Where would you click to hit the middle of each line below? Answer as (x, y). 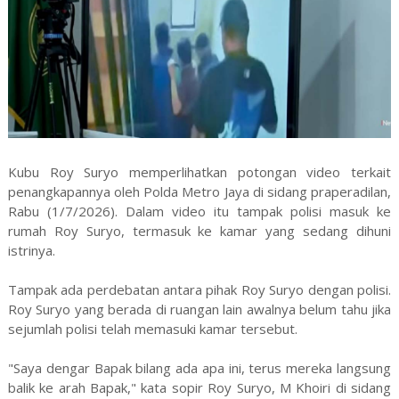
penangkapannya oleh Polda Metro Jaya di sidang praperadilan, (199, 192)
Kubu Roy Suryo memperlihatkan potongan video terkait (199, 172)
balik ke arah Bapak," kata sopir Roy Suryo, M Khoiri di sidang (199, 388)
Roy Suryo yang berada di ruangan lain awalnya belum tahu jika (199, 309)
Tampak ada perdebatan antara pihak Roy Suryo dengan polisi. (199, 290)
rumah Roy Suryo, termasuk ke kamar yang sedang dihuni (199, 231)
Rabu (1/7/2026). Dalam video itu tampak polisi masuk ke (199, 212)
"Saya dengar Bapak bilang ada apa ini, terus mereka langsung (199, 368)
